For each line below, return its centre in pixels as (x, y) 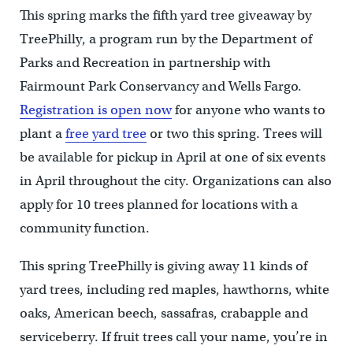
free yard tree (106, 133)
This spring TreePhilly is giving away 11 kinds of (163, 266)
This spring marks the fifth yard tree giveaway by (165, 15)
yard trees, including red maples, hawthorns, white (174, 289)
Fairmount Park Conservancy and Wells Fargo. (160, 86)
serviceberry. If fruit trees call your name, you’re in (173, 336)
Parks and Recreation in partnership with (145, 62)
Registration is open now (95, 110)
